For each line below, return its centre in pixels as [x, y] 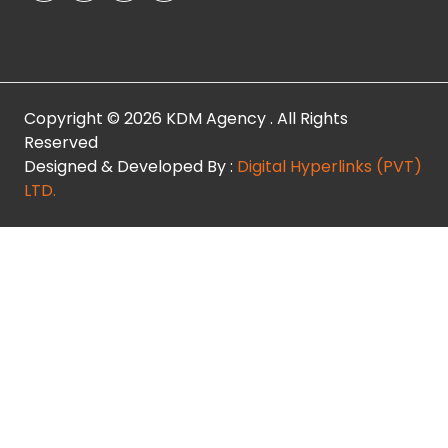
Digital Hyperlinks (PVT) [329, 167]
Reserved [61, 143]
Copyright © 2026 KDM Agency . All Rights [186, 119]
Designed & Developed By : [130, 167]
